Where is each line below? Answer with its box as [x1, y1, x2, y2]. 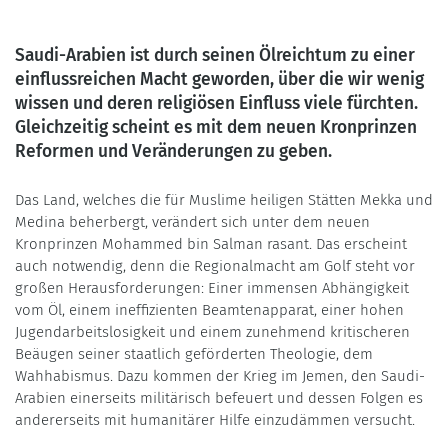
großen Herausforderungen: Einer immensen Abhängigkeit [15, 278, 409, 297]
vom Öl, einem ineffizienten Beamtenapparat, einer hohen [15, 300, 404, 319]
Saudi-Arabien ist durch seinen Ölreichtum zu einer [15, 44, 415, 66]
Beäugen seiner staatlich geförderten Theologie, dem [15, 344, 373, 363]
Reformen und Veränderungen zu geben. [15, 140, 332, 162]
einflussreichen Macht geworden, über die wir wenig [15, 68, 424, 90]
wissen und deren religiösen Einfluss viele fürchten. [15, 92, 418, 114]
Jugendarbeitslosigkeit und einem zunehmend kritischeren [15, 322, 410, 341]
